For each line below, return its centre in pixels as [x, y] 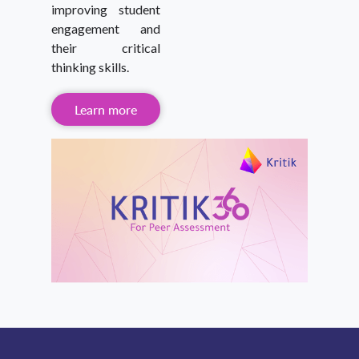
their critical [106, 47]
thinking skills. [90, 67]
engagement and [106, 28]
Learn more [106, 109]
